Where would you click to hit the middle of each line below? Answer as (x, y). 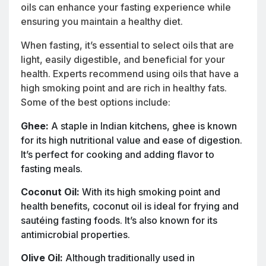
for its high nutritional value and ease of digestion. (132, 140)
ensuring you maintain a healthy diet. (102, 21)
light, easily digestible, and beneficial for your (123, 59)
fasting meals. (52, 168)
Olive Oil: (42, 257)
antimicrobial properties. (75, 234)
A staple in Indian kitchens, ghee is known (143, 126)
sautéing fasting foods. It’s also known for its (119, 220)
